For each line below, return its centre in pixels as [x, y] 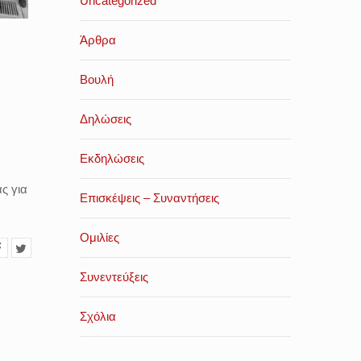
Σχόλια [98, 316]
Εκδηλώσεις [112, 158]
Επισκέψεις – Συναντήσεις [149, 198]
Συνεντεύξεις [114, 277]
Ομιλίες [99, 237]
